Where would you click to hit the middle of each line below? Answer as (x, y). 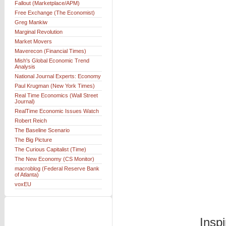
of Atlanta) (27, 175)
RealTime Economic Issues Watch (57, 111)
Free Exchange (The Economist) (55, 13)
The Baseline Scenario (42, 130)
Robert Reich (31, 121)
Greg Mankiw (31, 22)
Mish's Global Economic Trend (52, 61)
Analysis (25, 67)
